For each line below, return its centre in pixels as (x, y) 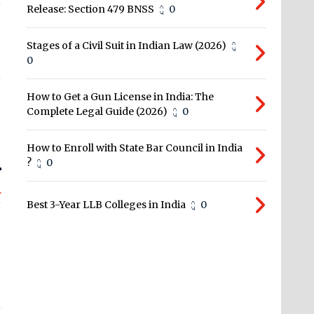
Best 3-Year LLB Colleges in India (107, 205)
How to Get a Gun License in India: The (121, 97)
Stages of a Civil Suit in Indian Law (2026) (127, 46)
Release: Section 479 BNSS (91, 9)
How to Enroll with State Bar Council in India (135, 148)
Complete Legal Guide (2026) (97, 112)
